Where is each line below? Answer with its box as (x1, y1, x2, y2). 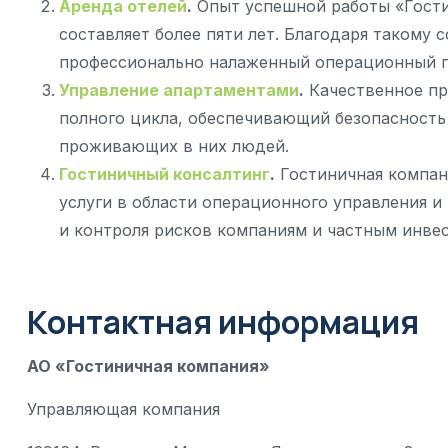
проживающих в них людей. (59, 136, 289, 156)
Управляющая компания (27, 399, 220, 420)
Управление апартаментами (59, 80, 299, 100)
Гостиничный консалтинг (59, 164, 270, 184)
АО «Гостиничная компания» (27, 356, 270, 377)
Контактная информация (27, 300, 419, 344)
